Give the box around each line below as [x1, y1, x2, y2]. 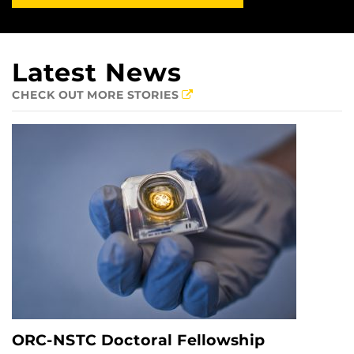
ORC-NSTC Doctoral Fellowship [12, 330, 265, 350]
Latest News [12, 57, 182, 88]
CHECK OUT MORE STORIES [12, 88, 182, 103]
